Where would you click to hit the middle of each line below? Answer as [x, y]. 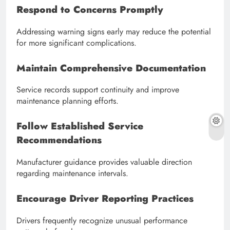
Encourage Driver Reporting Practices [105, 198]
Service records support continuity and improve [98, 90]
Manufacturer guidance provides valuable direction [104, 162]
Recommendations [59, 140]
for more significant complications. [76, 43]
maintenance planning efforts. [68, 101]
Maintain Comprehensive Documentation [111, 68]
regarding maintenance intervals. [72, 173]
